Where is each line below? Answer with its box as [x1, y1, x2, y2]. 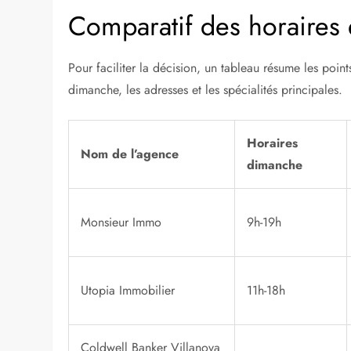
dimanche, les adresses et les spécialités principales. [68, 80, 343, 99]
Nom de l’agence [81, 144, 179, 163]
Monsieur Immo [81, 212, 162, 231]
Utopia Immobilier [81, 280, 175, 299]
